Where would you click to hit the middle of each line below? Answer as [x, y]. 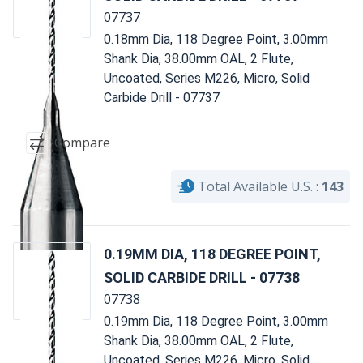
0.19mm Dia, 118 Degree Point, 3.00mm [216, 321]
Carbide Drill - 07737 [162, 97]
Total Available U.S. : [258, 186]
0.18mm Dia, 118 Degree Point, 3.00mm [216, 39]
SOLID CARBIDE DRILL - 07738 [202, 277]
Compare [82, 143]
